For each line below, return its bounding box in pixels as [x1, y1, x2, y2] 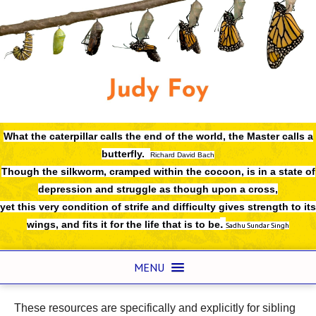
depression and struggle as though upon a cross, [38, 183, 278, 195]
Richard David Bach [150, 151, 214, 159]
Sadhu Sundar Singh [226, 221, 289, 229]
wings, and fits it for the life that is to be [27, 219, 220, 230]
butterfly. [102, 148, 150, 159]
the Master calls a [228, 130, 313, 142]
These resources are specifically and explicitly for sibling [14, 302, 296, 314]
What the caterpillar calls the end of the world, [3, 130, 229, 142]
